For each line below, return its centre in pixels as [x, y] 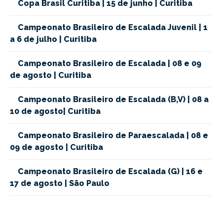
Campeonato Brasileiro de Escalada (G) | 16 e [110, 172]
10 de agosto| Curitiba [55, 111]
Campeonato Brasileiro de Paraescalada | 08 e [113, 136]
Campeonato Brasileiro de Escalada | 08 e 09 [110, 64]
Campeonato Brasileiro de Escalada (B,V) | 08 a [113, 100]
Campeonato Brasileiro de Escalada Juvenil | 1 [113, 28]
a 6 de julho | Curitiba [53, 39]
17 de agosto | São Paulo [60, 184]
